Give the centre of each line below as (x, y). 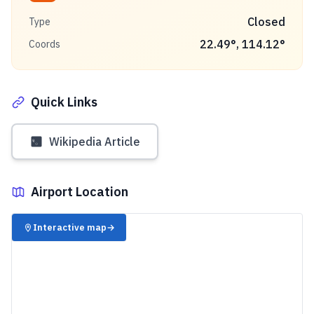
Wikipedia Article (95, 142)
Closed (266, 22)
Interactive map (70, 227)
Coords (45, 44)
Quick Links (64, 102)
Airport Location (80, 192)
